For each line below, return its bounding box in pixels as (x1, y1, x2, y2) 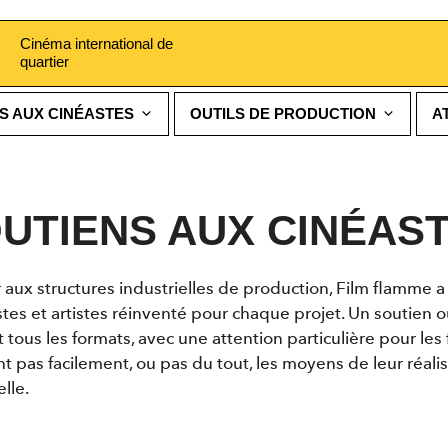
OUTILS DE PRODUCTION (189, 104, 376, 122)
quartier (20, 53, 69, 71)
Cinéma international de (20, 35, 173, 53)
